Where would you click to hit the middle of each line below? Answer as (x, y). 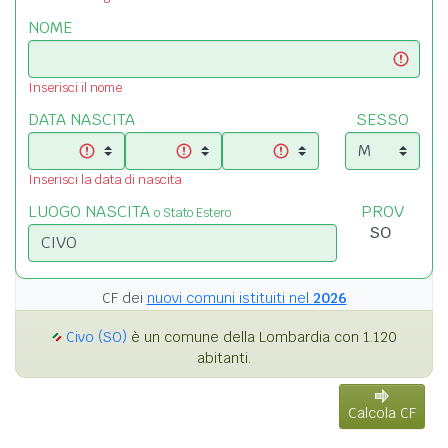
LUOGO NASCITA (91, 211)
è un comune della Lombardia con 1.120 (261, 336)
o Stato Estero (192, 212)
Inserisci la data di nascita (105, 179)
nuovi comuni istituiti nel (229, 297)
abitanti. (224, 357)
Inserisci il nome (75, 87)
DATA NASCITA (81, 119)
